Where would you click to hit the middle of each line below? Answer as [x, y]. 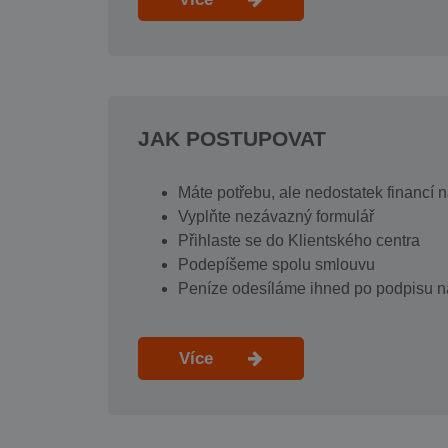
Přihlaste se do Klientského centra [298, 240]
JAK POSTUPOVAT [231, 138]
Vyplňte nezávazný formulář [275, 216]
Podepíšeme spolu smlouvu [276, 264]
